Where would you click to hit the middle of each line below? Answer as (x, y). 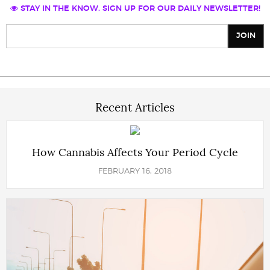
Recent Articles (135, 108)
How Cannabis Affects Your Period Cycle (135, 152)
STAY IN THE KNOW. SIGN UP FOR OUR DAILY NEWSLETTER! (139, 8)
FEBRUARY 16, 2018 (135, 171)
